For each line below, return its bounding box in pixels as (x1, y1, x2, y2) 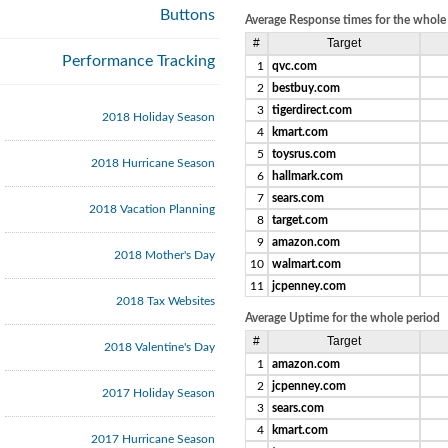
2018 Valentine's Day (104, 341, 215, 353)
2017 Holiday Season (102, 387, 215, 399)
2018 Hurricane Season (91, 157, 215, 169)
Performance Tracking (62, 53, 215, 69)
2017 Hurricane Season (91, 433, 215, 445)
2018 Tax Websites (116, 295, 215, 307)
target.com (272, 214, 328, 226)
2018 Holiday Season (102, 111, 215, 123)
